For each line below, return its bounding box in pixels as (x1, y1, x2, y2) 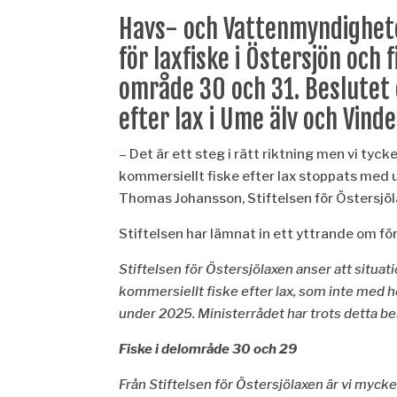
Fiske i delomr (119, 340, 207, 357)
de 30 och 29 (214, 340, 298, 357)
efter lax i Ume (119, 103, 270, 136)
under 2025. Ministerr (119, 305, 257, 322)
